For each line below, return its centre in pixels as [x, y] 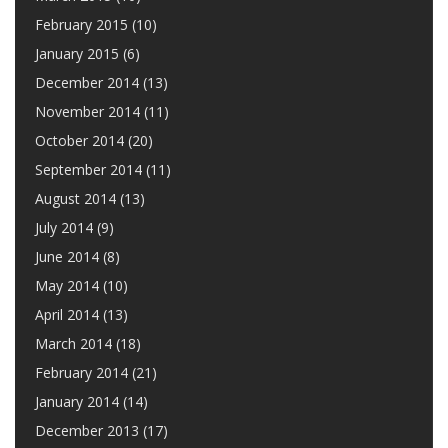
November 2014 [87, 111]
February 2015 [81, 24]
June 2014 [67, 256]
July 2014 [64, 227]
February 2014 [81, 372]
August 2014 [75, 198]
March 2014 [73, 343]
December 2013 [87, 430]
